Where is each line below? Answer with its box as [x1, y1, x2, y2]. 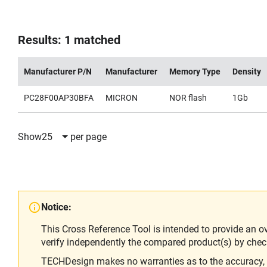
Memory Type [169, 67, 221, 76]
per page [70, 131, 107, 142]
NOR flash [169, 93, 207, 103]
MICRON [105, 93, 138, 103]
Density [232, 67, 261, 76]
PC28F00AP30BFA [24, 93, 94, 103]
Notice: [41, 201, 72, 213]
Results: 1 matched [18, 33, 120, 47]
